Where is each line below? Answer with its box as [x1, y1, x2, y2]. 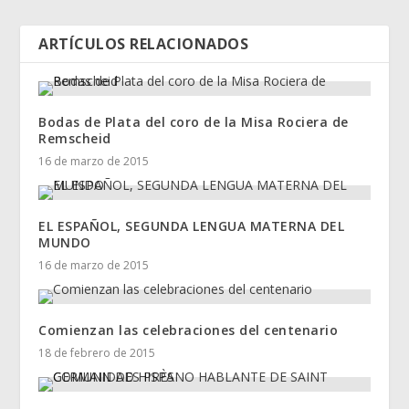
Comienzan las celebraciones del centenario [38, 321, 339, 340]
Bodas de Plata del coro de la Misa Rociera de [38, 113, 349, 131]
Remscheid [38, 130, 111, 148]
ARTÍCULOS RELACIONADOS [38, 34, 249, 55]
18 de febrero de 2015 [38, 345, 156, 362]
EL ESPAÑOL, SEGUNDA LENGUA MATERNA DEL [38, 217, 345, 236]
